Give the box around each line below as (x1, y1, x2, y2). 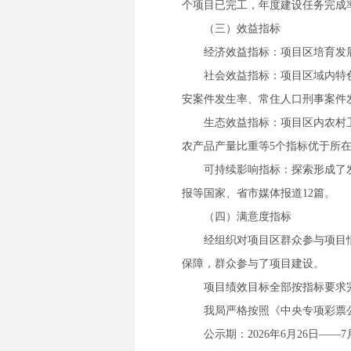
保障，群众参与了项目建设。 (182, 258, 324, 270)
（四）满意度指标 (204, 211, 291, 223)
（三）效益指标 (204, 23, 280, 34)
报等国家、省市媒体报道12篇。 (182, 187, 335, 199)
